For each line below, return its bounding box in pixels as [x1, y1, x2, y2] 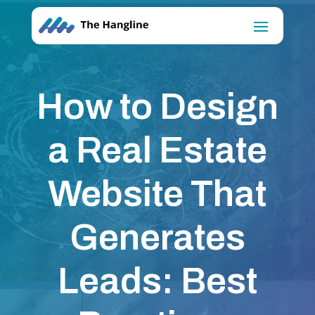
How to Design [36, 86, 278, 127]
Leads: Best [57, 261, 257, 302]
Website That [48, 174, 267, 214]
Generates [69, 217, 245, 258]
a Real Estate [47, 130, 267, 171]
